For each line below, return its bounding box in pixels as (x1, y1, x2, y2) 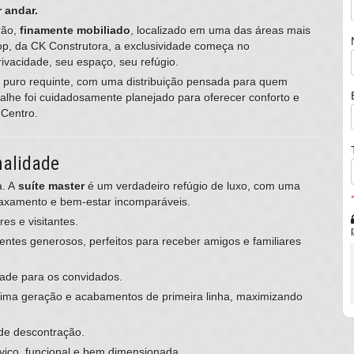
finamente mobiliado (20, 24, 130, 37)
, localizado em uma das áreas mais (130, 24, 311, 37)
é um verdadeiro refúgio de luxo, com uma (85, 179, 300, 193)
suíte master (18, 179, 85, 193)
